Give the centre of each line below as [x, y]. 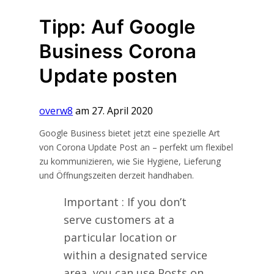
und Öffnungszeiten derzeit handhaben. [117, 175]
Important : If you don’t [125, 202]
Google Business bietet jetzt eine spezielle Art [130, 133]
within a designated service [136, 255]
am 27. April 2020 [113, 110]
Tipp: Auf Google [117, 27]
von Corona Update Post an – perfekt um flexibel [136, 147]
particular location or [120, 237]
